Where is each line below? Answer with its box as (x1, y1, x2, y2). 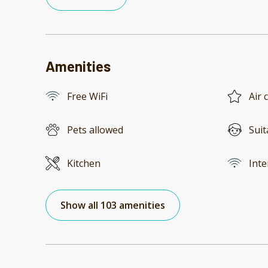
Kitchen (67, 157, 100, 170)
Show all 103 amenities (60, 199, 165, 212)
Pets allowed (67, 123, 123, 137)
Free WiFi (67, 90, 108, 103)
